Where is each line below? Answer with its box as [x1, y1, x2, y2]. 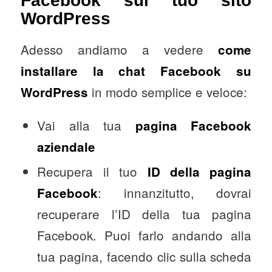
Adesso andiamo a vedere [20, 39, 219, 58]
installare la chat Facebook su [20, 61, 252, 80]
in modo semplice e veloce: [87, 82, 247, 101]
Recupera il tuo [37, 162, 148, 181]
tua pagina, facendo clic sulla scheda [37, 247, 252, 266]
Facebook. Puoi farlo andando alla [37, 226, 252, 245]
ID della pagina [147, 163, 252, 181]
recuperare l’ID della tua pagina [37, 205, 252, 223]
